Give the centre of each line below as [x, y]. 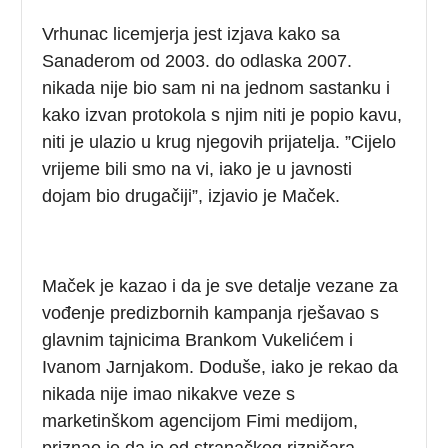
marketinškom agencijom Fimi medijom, [200, 420]
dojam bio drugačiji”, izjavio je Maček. [191, 195]
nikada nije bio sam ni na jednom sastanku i [216, 87]
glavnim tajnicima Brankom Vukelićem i [198, 339]
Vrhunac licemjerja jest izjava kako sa [191, 33]
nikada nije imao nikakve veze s [169, 393]
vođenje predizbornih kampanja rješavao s [211, 312]
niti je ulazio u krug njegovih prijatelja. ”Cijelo [219, 141]
